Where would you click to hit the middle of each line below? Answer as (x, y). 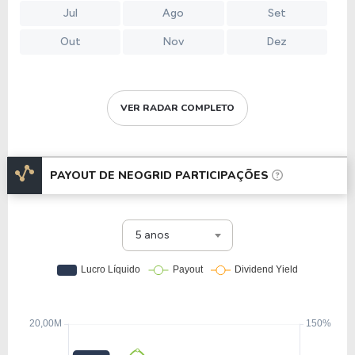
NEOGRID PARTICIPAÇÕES (193, 176)
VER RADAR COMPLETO (177, 108)
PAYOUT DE (84, 176)
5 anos (153, 235)
